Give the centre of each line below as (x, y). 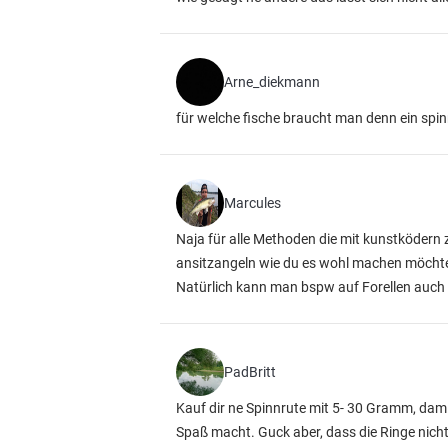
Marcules (252, 203)
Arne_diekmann (272, 82)
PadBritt (250, 372)
